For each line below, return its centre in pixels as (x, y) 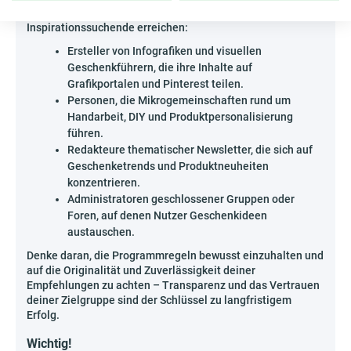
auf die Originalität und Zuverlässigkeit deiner (141, 271)
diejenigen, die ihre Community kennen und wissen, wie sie (172, 13)
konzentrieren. (104, 183)
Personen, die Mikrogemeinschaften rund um (179, 101)
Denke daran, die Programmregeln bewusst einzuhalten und (175, 256)
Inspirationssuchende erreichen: (107, 28)
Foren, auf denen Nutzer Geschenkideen (167, 216)
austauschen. (101, 232)
